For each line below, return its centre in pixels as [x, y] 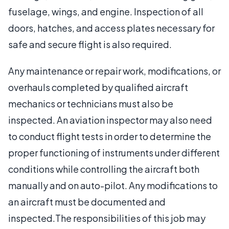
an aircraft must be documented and [87, 201]
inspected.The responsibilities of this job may [107, 218]
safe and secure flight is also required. [90, 44]
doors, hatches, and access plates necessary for [111, 28]
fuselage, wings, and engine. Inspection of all [106, 11]
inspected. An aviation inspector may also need [110, 120]
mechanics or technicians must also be [91, 103]
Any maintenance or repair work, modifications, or [114, 71]
